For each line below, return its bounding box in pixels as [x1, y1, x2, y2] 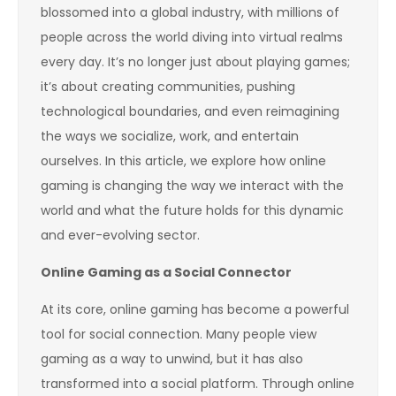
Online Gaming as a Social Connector [41, 263, 292, 281]
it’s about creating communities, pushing [41, 77, 295, 95]
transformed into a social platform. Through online [41, 374, 354, 392]
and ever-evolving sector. [41, 225, 200, 244]
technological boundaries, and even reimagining [41, 102, 339, 120]
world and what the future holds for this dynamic [41, 201, 344, 219]
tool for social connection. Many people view [41, 324, 316, 343]
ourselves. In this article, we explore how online [41, 151, 326, 170]
